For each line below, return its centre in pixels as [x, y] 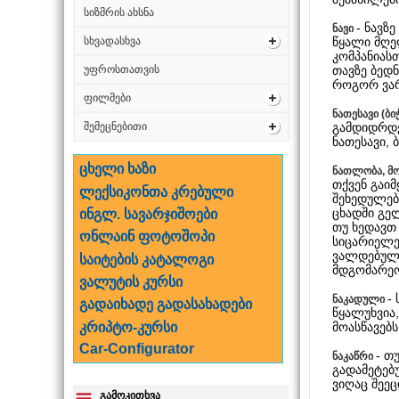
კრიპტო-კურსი [129, 327]
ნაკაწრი [354, 356]
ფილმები [107, 98]
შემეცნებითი [115, 126]
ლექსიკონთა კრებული [157, 191]
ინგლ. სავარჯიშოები [149, 214]
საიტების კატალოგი [147, 259]
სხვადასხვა [112, 41]
